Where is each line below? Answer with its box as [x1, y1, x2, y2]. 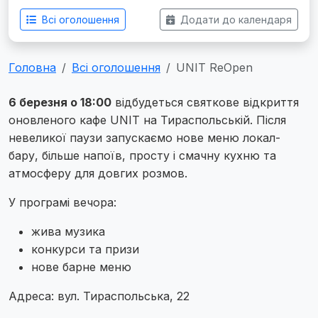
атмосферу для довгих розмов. [9, 166, 187, 180]
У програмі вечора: [9, 195, 116, 209]
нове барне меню [31, 260, 131, 274]
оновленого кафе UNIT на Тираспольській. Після [9, 113, 286, 127]
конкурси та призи [31, 242, 139, 256]
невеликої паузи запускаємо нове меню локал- [9, 131, 280, 145]
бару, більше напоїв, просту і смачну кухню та [9, 148, 276, 163]
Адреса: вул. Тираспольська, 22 [9, 289, 190, 303]
